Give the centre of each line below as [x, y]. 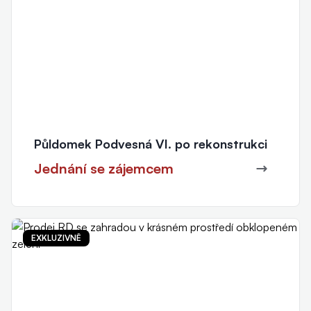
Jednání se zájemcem [104, 168]
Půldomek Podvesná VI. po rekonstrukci [151, 143]
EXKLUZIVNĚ [56, 237]
